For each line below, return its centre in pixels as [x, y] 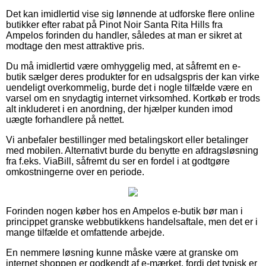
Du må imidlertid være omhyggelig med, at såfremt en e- [123, 66]
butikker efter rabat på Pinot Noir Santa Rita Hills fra [114, 24]
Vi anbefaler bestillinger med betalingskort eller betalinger [127, 140]
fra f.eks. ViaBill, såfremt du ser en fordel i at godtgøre [118, 161]
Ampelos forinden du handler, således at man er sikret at [124, 35]
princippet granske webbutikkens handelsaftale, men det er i [132, 221]
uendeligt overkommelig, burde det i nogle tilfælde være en [129, 87]
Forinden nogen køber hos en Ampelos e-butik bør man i [124, 211]
